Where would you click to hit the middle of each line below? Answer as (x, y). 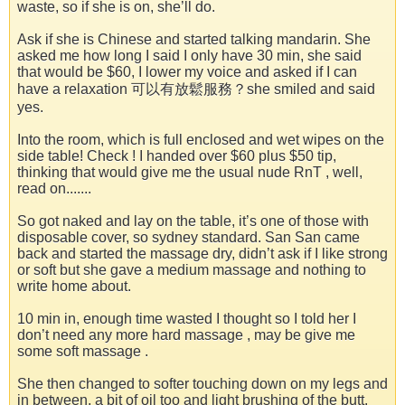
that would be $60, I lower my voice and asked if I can (187, 72)
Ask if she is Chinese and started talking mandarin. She (194, 40)
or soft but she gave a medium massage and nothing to (192, 270)
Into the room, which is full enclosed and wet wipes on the (201, 140)
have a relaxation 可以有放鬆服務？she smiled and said (196, 89)
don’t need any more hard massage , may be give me (186, 335)
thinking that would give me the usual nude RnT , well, (190, 173)
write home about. (74, 287)
